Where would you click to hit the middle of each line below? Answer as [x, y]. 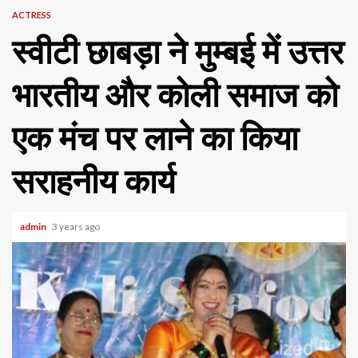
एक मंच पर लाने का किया [155, 139]
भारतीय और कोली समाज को [175, 95]
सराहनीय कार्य [93, 182]
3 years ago [77, 227]
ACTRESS [32, 15]
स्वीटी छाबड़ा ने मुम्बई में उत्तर [178, 52]
